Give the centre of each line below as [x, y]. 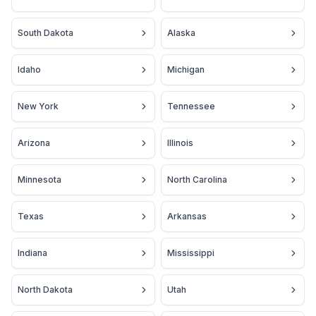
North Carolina [197, 180]
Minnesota [39, 180]
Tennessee [191, 106]
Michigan [186, 69]
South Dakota [45, 33]
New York [38, 106]
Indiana [32, 253]
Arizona [34, 143]
